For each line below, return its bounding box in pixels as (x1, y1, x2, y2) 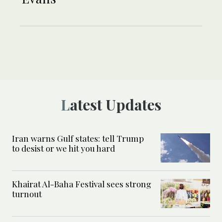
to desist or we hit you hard (12, 143, 115, 154)
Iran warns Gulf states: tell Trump (12, 133, 144, 144)
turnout (12, 188, 44, 200)
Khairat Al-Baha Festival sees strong (12, 178, 151, 190)
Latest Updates (69, 95, 162, 115)
